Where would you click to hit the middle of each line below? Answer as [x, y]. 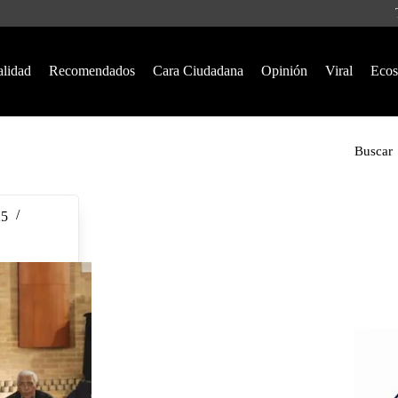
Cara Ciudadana [198, 71]
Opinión [284, 71]
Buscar [373, 151]
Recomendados [92, 71]
